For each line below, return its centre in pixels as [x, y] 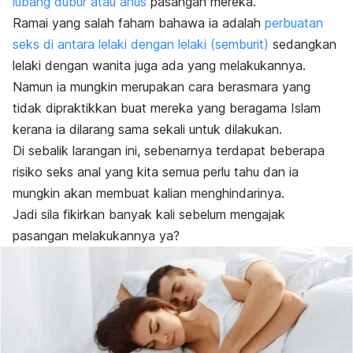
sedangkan [303, 45]
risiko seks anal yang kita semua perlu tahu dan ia [156, 172]
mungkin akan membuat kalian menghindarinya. [149, 193]
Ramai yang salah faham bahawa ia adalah [139, 23]
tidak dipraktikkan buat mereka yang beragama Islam [167, 108]
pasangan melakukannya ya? [96, 236]
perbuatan [294, 23]
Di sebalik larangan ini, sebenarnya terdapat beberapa [169, 151]
